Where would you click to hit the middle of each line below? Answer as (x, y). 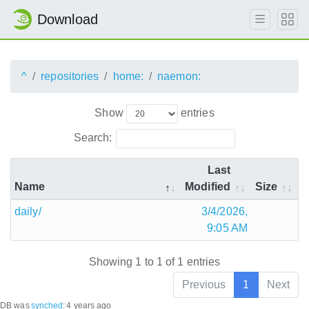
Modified (208, 186)
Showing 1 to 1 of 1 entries (154, 262)
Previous (204, 285)
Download (68, 19)
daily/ (28, 211)
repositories (70, 76)
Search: (93, 137)
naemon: (179, 76)
